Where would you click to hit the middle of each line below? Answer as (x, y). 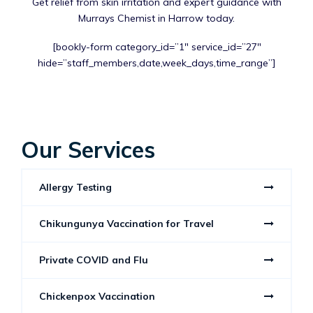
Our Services (88, 149)
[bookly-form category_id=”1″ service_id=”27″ (156, 47)
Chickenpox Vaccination (97, 296)
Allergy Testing (75, 187)
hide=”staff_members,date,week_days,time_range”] (156, 63)
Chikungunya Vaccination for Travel (126, 223)
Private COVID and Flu (94, 260)
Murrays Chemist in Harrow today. (156, 19)
